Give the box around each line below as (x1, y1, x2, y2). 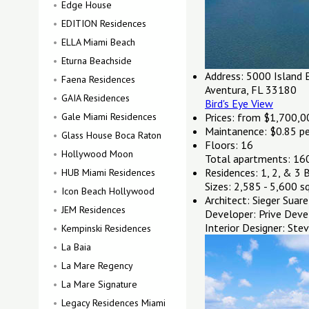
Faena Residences (61, 73, 135, 86)
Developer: (205, 207, 256, 221)
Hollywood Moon (61, 148, 133, 160)
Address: (205, 69, 243, 83)
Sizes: (205, 179, 231, 193)
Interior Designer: (205, 221, 285, 235)
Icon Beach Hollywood (61, 185, 154, 197)
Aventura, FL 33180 (205, 83, 297, 97)
